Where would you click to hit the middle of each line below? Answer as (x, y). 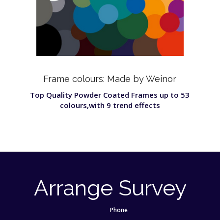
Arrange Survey (110, 188)
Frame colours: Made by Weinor (110, 79)
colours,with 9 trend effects (110, 105)
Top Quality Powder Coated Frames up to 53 (110, 95)
